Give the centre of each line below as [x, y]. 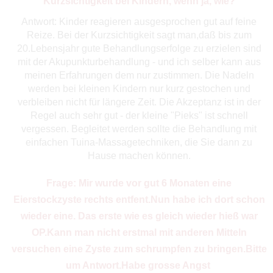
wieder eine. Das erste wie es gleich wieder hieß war [139, 216]
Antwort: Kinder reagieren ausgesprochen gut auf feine [139, 21]
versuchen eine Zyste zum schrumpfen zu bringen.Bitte [139, 249]
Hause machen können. [139, 155]
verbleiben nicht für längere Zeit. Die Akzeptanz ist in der [139, 102]
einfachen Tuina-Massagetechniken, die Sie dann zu [139, 142]
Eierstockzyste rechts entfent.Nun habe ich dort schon [139, 199]
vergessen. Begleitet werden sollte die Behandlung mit [139, 129]
